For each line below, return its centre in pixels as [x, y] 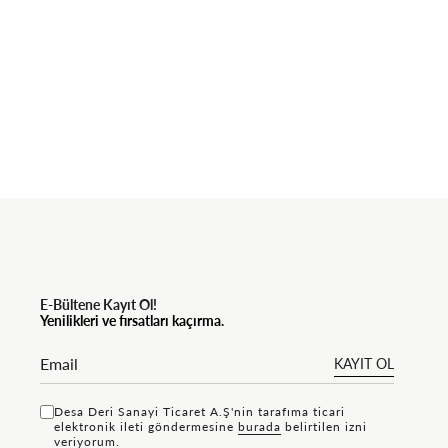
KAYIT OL [363, 363]
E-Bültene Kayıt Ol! [98, 304]
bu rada [259, 426]
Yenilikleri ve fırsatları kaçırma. [132, 320]
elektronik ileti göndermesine [146, 426]
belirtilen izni [324, 426]
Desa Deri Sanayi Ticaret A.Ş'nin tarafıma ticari [199, 411]
